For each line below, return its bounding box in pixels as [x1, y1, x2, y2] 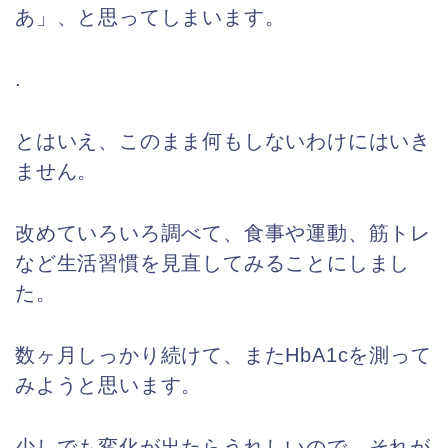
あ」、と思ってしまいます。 [15, 6, 286, 29]
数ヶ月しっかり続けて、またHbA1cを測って [15, 344, 432, 367]
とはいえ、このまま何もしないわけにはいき [15, 130, 431, 153]
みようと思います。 [15, 374, 203, 397]
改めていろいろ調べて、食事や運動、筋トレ [15, 222, 432, 245]
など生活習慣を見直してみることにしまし [15, 252, 411, 275]
